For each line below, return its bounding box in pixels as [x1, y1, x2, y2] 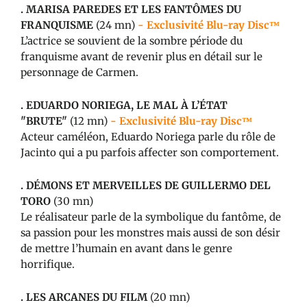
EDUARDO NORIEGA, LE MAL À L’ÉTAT [26, 98, 228, 112]
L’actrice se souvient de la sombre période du [21, 34, 243, 47]
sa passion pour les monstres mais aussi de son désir [21, 225, 280, 239]
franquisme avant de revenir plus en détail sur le [21, 49, 262, 63]
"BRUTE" [21, 114, 67, 127]
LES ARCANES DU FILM [26, 290, 147, 304]
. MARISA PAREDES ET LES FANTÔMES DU [21, 2, 241, 16]
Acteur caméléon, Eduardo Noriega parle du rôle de [21, 130, 275, 143]
